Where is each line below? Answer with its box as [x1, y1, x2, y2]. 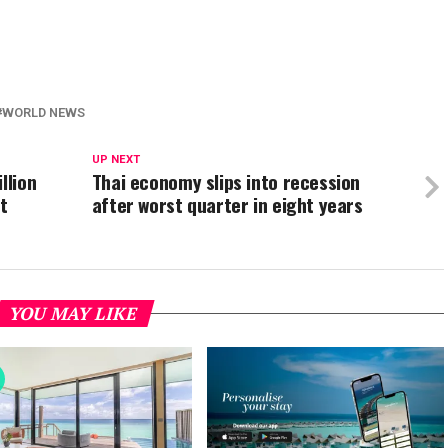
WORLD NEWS [2, 105, 85, 120]
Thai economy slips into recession [91, 167, 361, 196]
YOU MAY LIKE [6, 302, 142, 325]
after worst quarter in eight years [91, 190, 363, 219]
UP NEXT [91, 153, 140, 166]
